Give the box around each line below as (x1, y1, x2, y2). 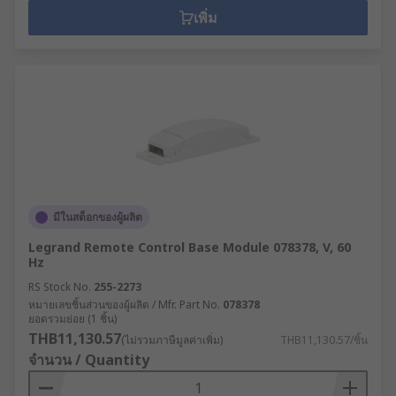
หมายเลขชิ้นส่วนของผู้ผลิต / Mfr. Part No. (28, 297, 220, 312)
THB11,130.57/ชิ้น (280, 332, 368, 347)
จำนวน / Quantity (28, 350, 149, 369)
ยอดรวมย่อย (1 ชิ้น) (28, 311, 117, 326)
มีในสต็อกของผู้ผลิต (53, 209, 142, 225)
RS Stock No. (28, 279, 91, 294)
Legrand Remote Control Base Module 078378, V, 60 (28, 239, 351, 255)
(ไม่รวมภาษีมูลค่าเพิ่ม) (121, 332, 223, 347)
